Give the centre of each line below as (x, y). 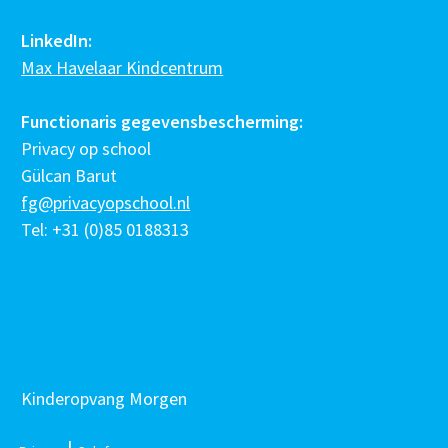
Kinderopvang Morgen (104, 399)
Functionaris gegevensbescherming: (162, 122)
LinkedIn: (57, 41)
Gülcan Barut (69, 176)
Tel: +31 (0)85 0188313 (105, 230)
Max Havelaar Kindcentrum (122, 68)
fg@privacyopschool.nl (106, 203)
